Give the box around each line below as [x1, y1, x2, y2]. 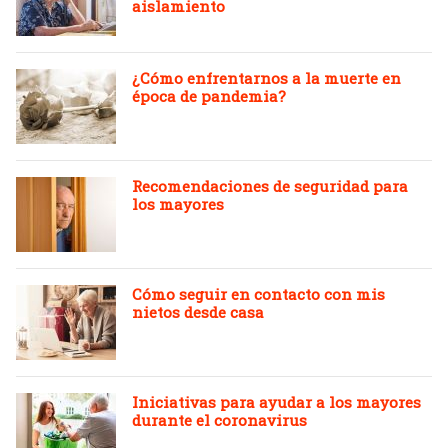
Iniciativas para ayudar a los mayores [132, 392, 421, 412]
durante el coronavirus [132, 410, 307, 430]
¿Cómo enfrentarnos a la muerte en [132, 68, 401, 88]
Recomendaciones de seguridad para [132, 176, 408, 196]
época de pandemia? [132, 86, 286, 106]
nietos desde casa [132, 302, 264, 322]
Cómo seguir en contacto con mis [132, 284, 385, 304]
